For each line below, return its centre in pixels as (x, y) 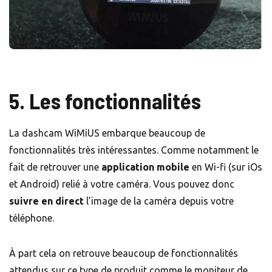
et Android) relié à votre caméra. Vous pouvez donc (122, 184)
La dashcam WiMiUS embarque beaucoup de (107, 133)
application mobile (145, 167)
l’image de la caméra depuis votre (159, 201)
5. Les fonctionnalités (105, 100)
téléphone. (33, 218)
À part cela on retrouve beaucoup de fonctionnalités (124, 253)
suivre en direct (46, 201)
